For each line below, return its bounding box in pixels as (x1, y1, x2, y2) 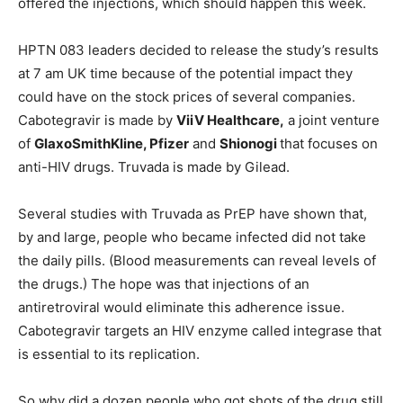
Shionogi (219, 134, 280, 152)
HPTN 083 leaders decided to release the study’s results (18, 40, 379, 58)
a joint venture (284, 111, 380, 129)
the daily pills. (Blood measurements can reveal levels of (18, 251, 376, 269)
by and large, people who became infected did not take (18, 228, 366, 246)
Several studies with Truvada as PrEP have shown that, (18, 204, 367, 222)
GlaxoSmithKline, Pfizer (34, 134, 189, 152)
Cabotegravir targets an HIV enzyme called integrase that (18, 321, 381, 339)
